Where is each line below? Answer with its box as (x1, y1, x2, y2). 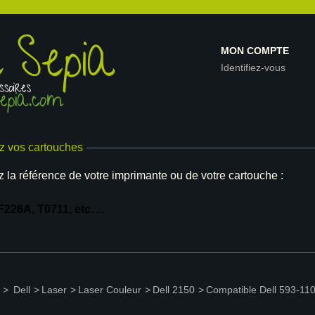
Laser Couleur (78, 284, 141, 295)
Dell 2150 (153, 284, 195, 295)
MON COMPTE (221, 45, 289, 56)
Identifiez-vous (221, 62, 285, 73)
